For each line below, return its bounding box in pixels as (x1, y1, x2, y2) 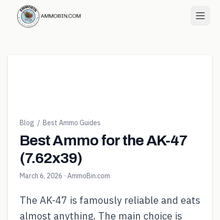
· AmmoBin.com (62, 171, 110, 180)
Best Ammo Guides (43, 118, 101, 127)
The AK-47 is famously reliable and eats (20, 193, 200, 207)
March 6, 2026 (20, 171, 62, 180)
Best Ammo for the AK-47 (20, 133, 187, 148)
